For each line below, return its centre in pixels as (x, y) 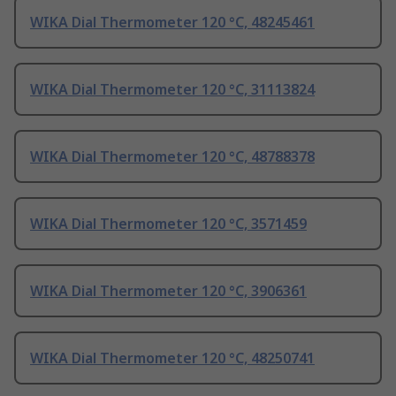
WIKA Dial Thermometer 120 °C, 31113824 (172, 90)
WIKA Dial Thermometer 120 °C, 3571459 (168, 224)
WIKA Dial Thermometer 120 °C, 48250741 (172, 358)
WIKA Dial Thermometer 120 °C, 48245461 (172, 23)
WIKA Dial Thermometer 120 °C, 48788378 (172, 157)
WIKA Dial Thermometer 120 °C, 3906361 (168, 291)
